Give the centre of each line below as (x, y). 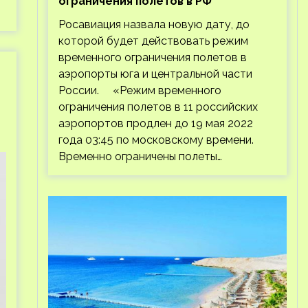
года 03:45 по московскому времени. (156, 140)
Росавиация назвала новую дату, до (154, 24)
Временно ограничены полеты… (140, 156)
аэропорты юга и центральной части (155, 74)
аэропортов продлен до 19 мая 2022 (155, 123)
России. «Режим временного (140, 90)
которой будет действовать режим (153, 41)
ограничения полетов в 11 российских (158, 107)
